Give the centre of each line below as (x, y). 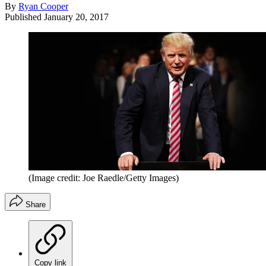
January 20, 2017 (76, 17)
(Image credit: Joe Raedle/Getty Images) (104, 178)
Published (24, 17)
